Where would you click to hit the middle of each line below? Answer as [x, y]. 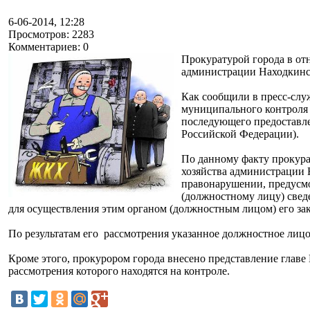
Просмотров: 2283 [51, 34]
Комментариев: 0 [48, 46]
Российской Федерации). [240, 134]
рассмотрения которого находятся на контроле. [119, 271]
